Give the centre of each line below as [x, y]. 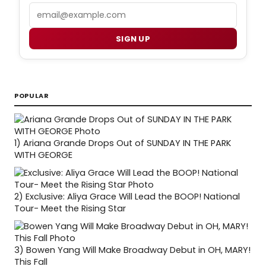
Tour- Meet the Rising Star [70, 209]
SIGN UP [133, 39]
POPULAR [32, 96]
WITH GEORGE [43, 155]
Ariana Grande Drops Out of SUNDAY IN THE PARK [127, 143]
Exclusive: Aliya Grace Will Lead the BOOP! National [133, 197]
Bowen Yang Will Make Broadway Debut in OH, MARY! [138, 250]
